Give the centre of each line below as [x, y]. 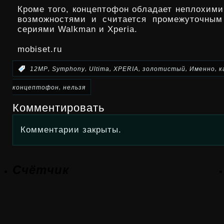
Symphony [68, 69]
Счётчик [41, 169]
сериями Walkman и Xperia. [77, 29]
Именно [202, 69]
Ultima [99, 69]
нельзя [74, 87]
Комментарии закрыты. [71, 129]
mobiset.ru [40, 49]
